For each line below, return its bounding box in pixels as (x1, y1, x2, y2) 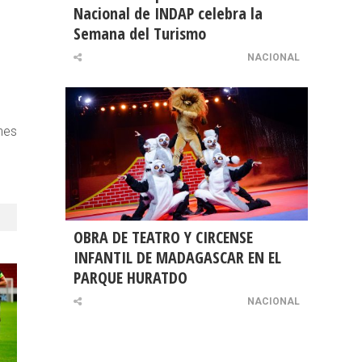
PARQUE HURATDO (74, 267, 187, 289)
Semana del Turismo (74, 23, 206, 45)
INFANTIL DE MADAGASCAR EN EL (74, 246, 281, 269)
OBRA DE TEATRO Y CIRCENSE (74, 226, 253, 249)
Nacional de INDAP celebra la (74, 2, 263, 25)
